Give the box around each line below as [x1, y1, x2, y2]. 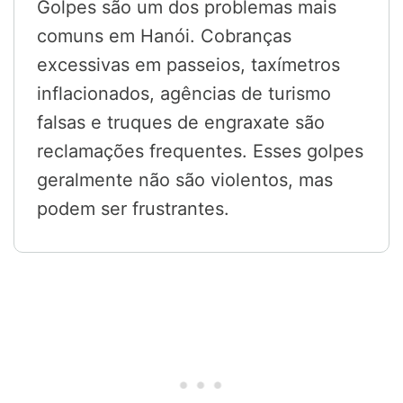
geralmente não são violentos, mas [37, 169, 333, 192]
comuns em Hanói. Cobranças [37, 25, 291, 48]
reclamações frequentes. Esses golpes [37, 140, 363, 163]
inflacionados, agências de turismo [37, 83, 331, 105]
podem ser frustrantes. [37, 198, 229, 220]
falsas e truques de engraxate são [37, 112, 325, 134]
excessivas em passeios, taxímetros [37, 54, 340, 76]
